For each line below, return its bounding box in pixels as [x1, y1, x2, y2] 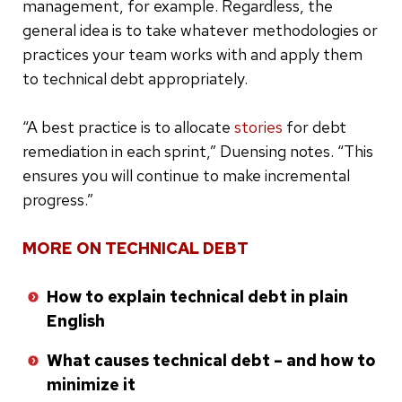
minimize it [47, 373, 135, 395]
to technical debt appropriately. [22, 67, 248, 89]
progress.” [22, 188, 93, 210]
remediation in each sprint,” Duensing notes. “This [22, 140, 373, 162]
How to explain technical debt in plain [47, 285, 348, 307]
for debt [283, 116, 346, 137]
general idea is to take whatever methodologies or [22, 19, 378, 40]
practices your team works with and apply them [22, 43, 363, 65]
